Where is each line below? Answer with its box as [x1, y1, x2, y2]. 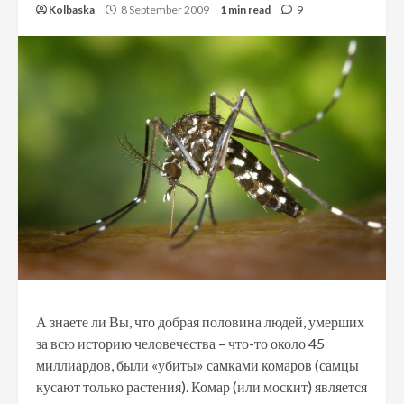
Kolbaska [49, 3, 95, 16]
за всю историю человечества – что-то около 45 [36, 334, 325, 352]
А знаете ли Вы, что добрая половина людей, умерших [36, 312, 364, 330]
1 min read [220, 3, 271, 16]
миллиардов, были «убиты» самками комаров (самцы [36, 355, 359, 373]
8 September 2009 [119, 3, 211, 16]
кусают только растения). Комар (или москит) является [36, 377, 367, 395]
